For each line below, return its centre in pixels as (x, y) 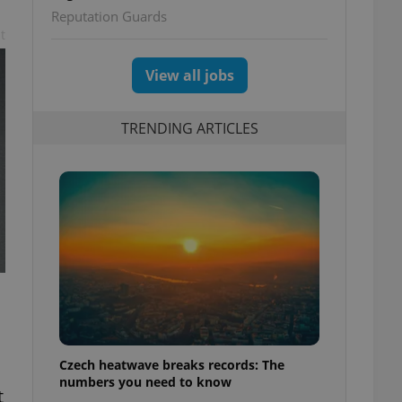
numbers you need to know (145, 381)
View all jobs (189, 75)
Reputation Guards (109, 16)
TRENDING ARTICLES (189, 128)
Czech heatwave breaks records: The (172, 364)
